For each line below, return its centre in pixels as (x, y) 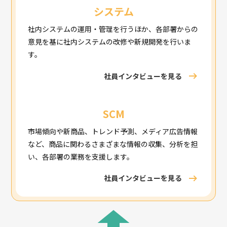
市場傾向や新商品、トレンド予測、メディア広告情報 (113, 131)
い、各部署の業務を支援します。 (81, 156)
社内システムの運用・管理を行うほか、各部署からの (113, 29)
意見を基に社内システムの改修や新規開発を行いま (110, 42)
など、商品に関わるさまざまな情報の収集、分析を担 (113, 144)
